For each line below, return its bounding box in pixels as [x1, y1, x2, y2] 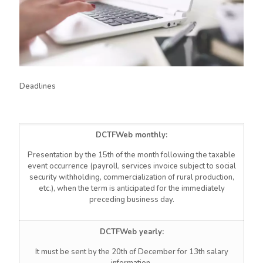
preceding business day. [89, 194, 174, 205]
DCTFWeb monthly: [96, 130, 167, 140]
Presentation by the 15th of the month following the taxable [28, 150, 235, 160]
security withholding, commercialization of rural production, [29, 172, 234, 183]
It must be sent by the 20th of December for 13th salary [35, 247, 228, 257]
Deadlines [19, 81, 56, 92]
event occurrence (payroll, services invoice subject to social [27, 161, 236, 171]
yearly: [139, 227, 164, 237]
